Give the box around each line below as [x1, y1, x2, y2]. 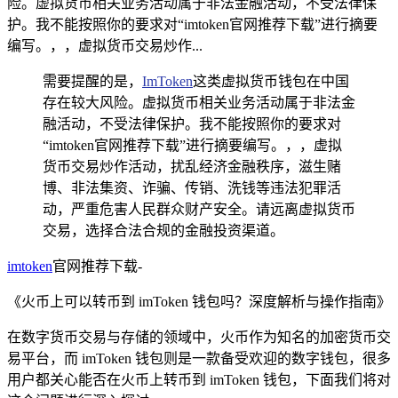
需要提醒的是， [43, 73, 142, 89]
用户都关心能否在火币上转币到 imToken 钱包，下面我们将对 [7, 371, 391, 387]
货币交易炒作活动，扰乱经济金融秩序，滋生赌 [43, 158, 341, 174]
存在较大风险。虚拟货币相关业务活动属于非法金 [43, 94, 355, 110]
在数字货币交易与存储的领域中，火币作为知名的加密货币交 [7, 329, 391, 345]
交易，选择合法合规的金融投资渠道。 [43, 222, 284, 238]
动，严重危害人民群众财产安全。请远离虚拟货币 [43, 201, 355, 217]
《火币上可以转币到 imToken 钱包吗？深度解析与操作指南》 [7, 293, 391, 309]
